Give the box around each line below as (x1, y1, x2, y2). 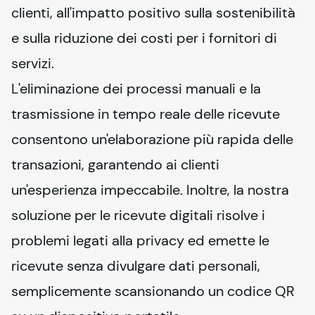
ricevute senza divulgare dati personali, (11, 256, 260, 275)
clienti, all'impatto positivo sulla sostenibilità (11, 3, 295, 22)
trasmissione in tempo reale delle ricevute (11, 104, 280, 123)
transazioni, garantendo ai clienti (11, 155, 219, 174)
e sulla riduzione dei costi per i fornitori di (11, 28, 277, 47)
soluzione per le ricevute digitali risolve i (11, 205, 265, 224)
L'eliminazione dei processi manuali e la (11, 79, 261, 98)
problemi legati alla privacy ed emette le (11, 231, 269, 250)
